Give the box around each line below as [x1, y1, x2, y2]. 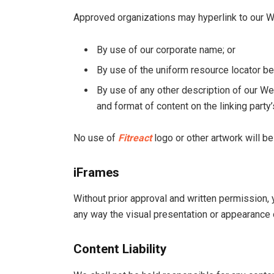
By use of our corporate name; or [97, 43, 235, 56]
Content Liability [73, 242, 166, 257]
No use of [73, 132, 118, 144]
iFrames [73, 165, 119, 180]
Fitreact [118, 132, 152, 144]
